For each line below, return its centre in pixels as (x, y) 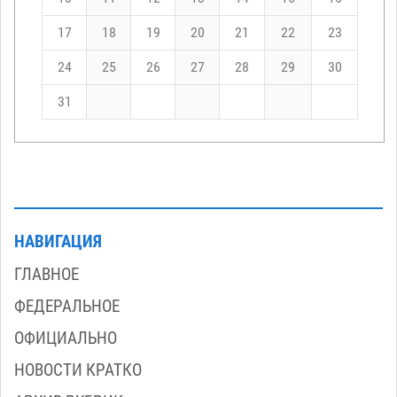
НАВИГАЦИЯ (58, 242)
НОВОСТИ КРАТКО (78, 370)
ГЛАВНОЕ (47, 275)
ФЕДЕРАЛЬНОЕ (67, 307)
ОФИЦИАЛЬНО (66, 339)
